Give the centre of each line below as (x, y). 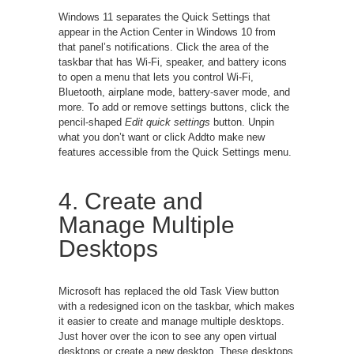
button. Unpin (242, 122)
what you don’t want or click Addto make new (162, 137)
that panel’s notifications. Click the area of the (164, 47)
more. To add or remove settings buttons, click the (174, 107)
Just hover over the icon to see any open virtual (168, 336)
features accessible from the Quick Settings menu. (175, 152)
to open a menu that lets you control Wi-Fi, (156, 77)
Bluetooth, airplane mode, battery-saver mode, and (174, 92)
